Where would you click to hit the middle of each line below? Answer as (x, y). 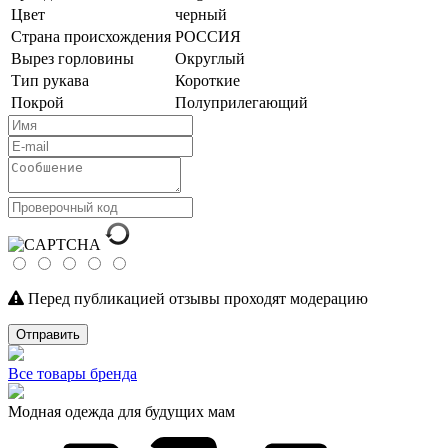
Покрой (37, 102)
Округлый (210, 58)
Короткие (207, 80)
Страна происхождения (91, 36)
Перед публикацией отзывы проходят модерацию (196, 298)
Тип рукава (50, 80)
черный (201, 14)
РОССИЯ (208, 36)
